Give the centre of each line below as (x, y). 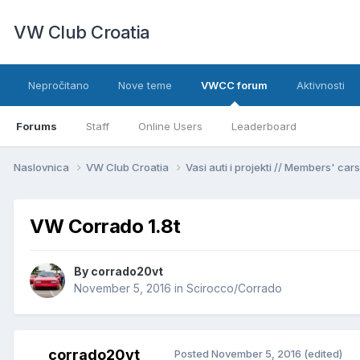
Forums (37, 126)
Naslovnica (43, 167)
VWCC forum (234, 85)
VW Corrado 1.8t (105, 226)
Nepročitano (59, 85)
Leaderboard (264, 126)
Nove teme (145, 85)
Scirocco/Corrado (234, 288)
